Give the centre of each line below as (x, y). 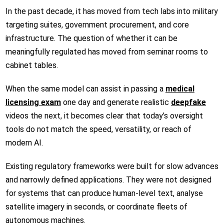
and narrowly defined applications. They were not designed (108, 179)
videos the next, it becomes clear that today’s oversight (104, 115)
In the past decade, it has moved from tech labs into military (111, 11)
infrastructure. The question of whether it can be (91, 38)
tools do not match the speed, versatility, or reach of (98, 129)
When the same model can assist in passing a (84, 88)
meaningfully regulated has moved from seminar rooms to (106, 51)
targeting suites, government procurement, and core (97, 24)
